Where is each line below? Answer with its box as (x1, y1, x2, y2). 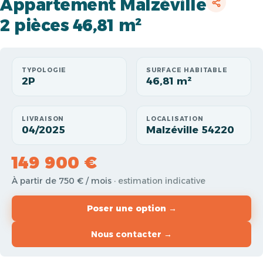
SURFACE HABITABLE (146, 66, 228, 74)
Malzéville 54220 (146, 124, 234, 136)
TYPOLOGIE (22, 66, 67, 74)
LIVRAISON (22, 115, 65, 123)
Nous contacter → (91, 229, 172, 240)
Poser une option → (86, 203, 177, 214)
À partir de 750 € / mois (12, 176, 114, 186)
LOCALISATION (146, 115, 204, 123)
